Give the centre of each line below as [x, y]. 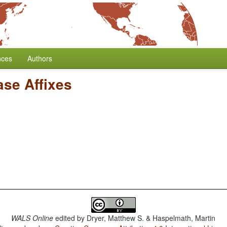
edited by [70, 218]
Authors [40, 58]
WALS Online [32, 218]
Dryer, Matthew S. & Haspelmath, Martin [151, 218]
